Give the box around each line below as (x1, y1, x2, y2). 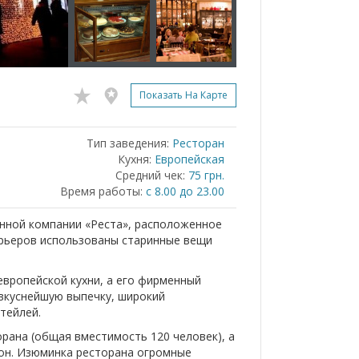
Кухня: (118, 151, 151, 167)
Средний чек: (115, 167, 185, 183)
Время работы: (60, 184, 143, 199)
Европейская (155, 151, 224, 167)
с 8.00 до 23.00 (146, 184, 224, 199)
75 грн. (188, 167, 224, 183)
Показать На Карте (139, 88, 228, 103)
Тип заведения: (87, 135, 169, 151)
